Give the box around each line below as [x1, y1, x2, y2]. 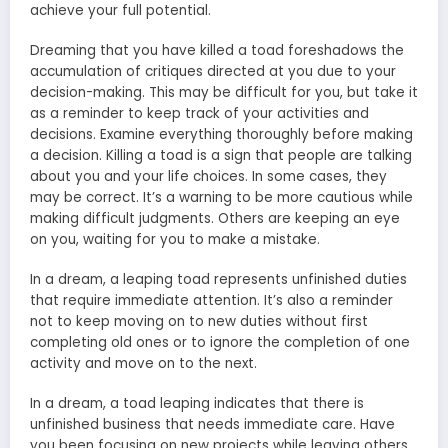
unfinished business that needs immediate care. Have [30, 415, 395, 435]
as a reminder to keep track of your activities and [30, 103, 369, 123]
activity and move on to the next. [30, 353, 257, 373]
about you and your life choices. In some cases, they [30, 166, 387, 186]
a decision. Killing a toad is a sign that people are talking [30, 145, 412, 165]
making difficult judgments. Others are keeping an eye [30, 208, 400, 228]
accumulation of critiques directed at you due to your [30, 61, 396, 81]
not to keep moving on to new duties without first [30, 311, 368, 331]
